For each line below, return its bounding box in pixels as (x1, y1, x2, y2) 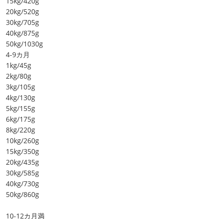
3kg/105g (6, 82, 35, 92)
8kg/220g (6, 125, 35, 135)
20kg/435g (6, 157, 39, 167)
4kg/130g (6, 93, 35, 103)
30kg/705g (6, 18, 39, 27)
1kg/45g (6, 61, 31, 70)
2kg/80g (6, 71, 31, 81)
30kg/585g (6, 168, 39, 178)
